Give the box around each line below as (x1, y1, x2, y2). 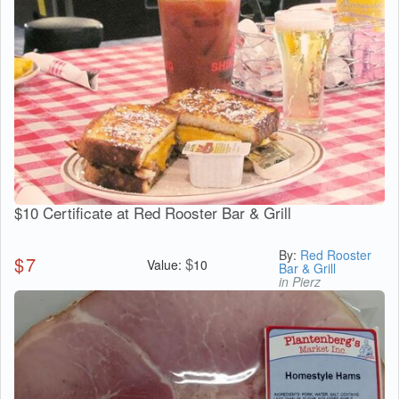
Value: (146, 255, 185, 273)
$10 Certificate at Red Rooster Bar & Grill (14, 200, 291, 224)
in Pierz (279, 272, 322, 290)
